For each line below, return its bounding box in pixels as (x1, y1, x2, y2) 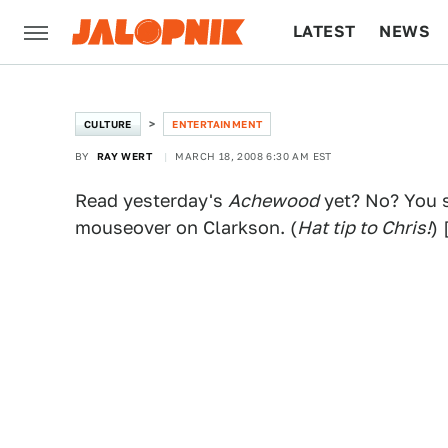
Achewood (228, 190, 319, 211)
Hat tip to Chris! (297, 217, 431, 238)
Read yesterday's (75, 190, 228, 211)
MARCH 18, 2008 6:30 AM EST (175, 150, 332, 162)
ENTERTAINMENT (172, 118, 263, 130)
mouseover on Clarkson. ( (75, 217, 297, 238)
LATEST (293, 22, 356, 41)
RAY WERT (96, 150, 153, 162)
